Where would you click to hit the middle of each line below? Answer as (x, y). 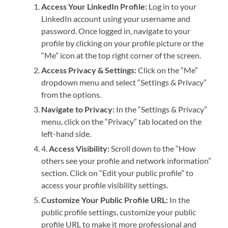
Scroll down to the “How (153, 149)
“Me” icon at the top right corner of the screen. (121, 55)
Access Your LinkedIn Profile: (94, 7)
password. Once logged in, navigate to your (116, 31)
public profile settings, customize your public (119, 212)
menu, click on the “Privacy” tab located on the (122, 122)
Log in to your (172, 7)
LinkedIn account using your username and (116, 19)
